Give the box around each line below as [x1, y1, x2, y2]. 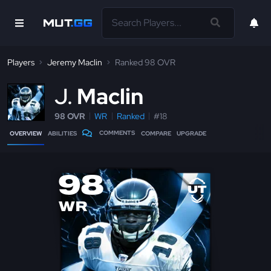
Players [7, 57, 34, 68]
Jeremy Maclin [47, 57, 102, 68]
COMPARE [140, 129, 171, 137]
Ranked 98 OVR [115, 57, 175, 68]
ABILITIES [47, 129, 77, 137]
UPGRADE [177, 129, 207, 137]
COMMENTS [99, 129, 135, 137]
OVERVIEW [10, 129, 42, 137]
